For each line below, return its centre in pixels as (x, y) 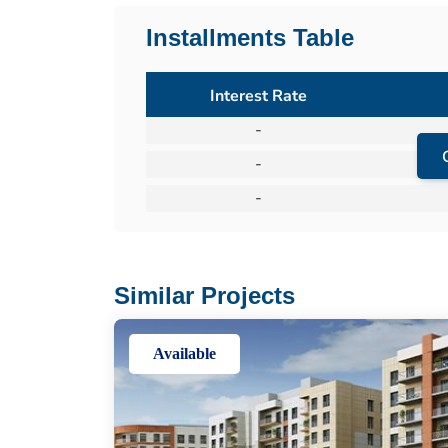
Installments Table (250, 37)
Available (184, 353)
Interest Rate (258, 95)
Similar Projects (204, 295)
